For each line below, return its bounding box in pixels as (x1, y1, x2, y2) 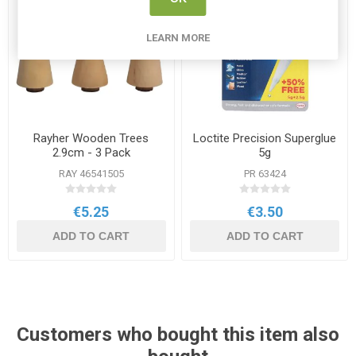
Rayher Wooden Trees (33, 131, 149, 146)
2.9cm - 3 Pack (52, 145, 130, 161)
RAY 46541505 (58, 168, 124, 180)
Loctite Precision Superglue (193, 131, 337, 146)
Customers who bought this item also (17, 323, 339, 346)
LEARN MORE (146, 32, 210, 44)
